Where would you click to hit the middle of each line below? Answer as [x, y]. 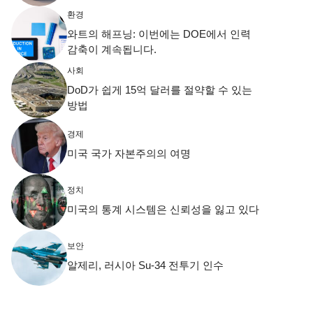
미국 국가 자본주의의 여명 [129, 153]
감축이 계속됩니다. [112, 49]
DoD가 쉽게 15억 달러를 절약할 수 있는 [160, 89]
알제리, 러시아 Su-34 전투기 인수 [145, 265]
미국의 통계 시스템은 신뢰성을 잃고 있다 [163, 209]
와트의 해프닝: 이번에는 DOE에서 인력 [159, 34]
